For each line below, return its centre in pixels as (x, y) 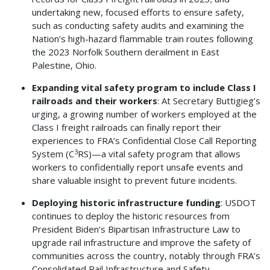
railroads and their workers (94, 101)
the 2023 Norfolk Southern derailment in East (125, 52)
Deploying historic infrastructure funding (126, 203)
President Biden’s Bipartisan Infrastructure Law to (136, 229)
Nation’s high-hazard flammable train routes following (142, 39)
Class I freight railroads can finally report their (126, 127)
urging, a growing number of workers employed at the (144, 114)
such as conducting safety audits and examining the (138, 26)
